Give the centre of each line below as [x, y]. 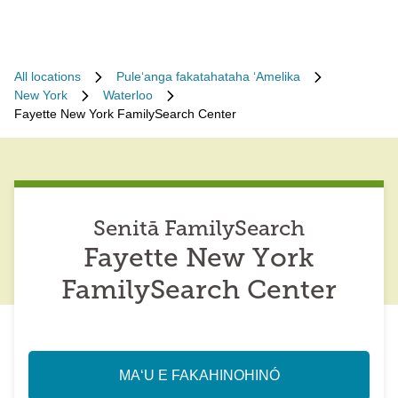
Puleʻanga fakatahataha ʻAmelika [208, 76]
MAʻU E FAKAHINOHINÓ [199, 375]
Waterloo [128, 95]
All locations [48, 76]
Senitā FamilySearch [199, 230]
